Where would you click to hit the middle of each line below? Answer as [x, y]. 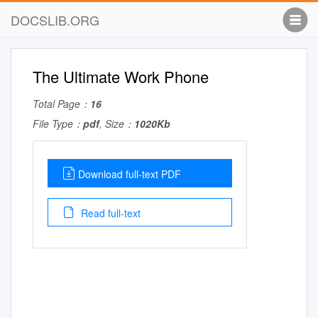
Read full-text [109, 213]
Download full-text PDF [130, 174]
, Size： [117, 124]
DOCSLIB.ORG [55, 20]
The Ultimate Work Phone [121, 76]
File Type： [58, 124]
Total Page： [61, 104]
